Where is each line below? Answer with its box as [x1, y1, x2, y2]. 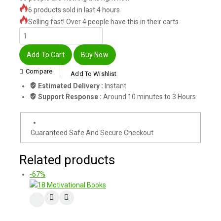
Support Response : [38, 92, 103, 101]
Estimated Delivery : [38, 81, 105, 90]
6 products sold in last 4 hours [28, 6, 120, 14]
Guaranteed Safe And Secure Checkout [30, 129, 153, 137]
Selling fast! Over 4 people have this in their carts [28, 18, 179, 26]
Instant [105, 81, 126, 90]
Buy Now [80, 51, 109, 59]
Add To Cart [27, 51, 65, 59]
